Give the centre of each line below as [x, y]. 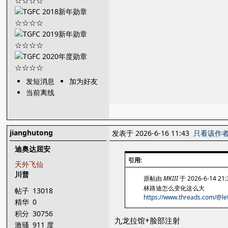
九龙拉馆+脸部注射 [148, 221]
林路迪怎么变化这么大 [174, 188]
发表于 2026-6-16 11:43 [153, 133]
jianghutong [32, 133]
